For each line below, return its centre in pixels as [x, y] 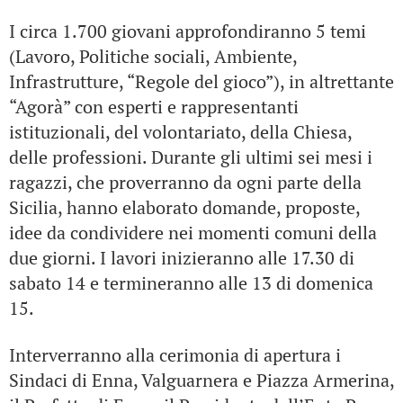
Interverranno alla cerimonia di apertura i [175, 355]
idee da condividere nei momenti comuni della [193, 233]
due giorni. [54, 258]
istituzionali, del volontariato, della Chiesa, [180, 132]
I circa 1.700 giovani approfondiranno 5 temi [188, 31]
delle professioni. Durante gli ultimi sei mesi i [191, 157]
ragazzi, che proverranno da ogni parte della [185, 182]
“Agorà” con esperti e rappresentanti [154, 107]
